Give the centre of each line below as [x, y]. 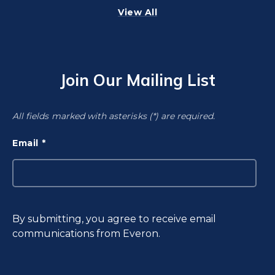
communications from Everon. [86, 233]
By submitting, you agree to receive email [114, 219]
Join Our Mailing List [137, 80]
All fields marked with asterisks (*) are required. [114, 116]
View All [137, 12]
